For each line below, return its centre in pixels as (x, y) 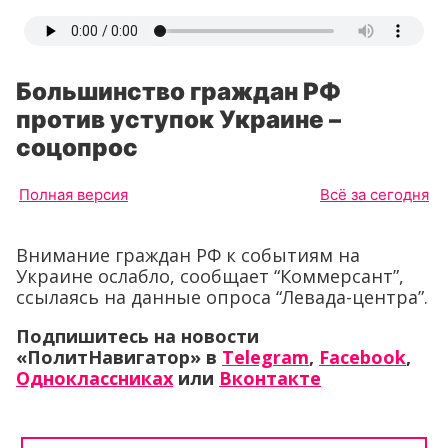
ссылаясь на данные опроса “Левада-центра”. (222, 297)
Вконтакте (270, 378)
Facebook (362, 357)
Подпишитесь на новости (137, 336)
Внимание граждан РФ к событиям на (188, 255)
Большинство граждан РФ (178, 91)
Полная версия (73, 194)
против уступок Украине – (178, 119)
